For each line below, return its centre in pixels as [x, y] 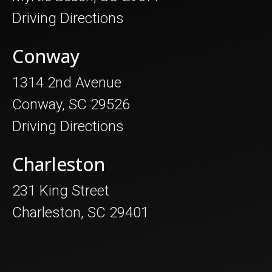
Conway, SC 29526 [71, 104]
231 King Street [61, 190]
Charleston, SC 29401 [80, 212]
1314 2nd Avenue [67, 82]
